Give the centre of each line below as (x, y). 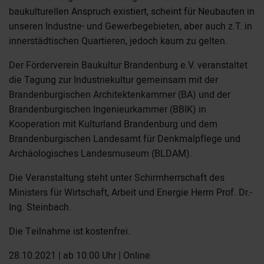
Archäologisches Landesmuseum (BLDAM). (100, 154)
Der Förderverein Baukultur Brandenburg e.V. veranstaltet (128, 65)
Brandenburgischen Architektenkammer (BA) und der (120, 95)
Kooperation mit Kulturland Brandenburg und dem (113, 124)
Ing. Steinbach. (40, 207)
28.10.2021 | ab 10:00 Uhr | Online (80, 255)
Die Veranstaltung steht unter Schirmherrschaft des (117, 178)
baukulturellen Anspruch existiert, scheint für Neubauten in (132, 11)
